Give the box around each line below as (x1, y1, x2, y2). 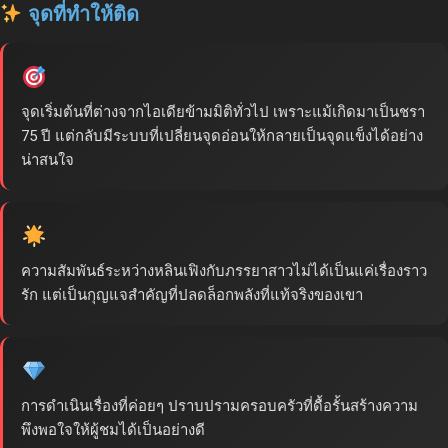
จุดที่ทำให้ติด (22, 2, 139, 27)
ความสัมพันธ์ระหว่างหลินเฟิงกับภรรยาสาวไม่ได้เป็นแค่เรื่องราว (21, 262, 427, 281)
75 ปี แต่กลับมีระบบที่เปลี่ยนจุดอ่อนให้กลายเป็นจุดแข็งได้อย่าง (21, 127, 423, 146)
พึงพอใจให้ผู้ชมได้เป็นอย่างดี (21, 421, 205, 440)
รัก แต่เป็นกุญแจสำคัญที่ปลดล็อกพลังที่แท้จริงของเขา (21, 286, 363, 305)
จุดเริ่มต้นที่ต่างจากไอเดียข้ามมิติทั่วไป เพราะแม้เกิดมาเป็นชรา (21, 103, 425, 122)
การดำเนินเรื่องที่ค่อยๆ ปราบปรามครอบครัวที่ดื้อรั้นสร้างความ (21, 397, 418, 416)
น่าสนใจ (21, 151, 74, 170)
